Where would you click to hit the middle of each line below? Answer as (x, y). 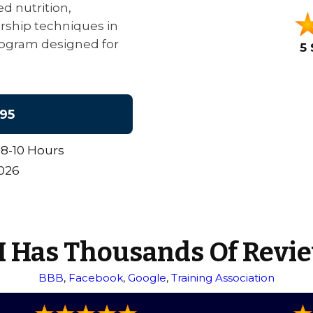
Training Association (223, 277)
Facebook (96, 277)
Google (147, 277)
